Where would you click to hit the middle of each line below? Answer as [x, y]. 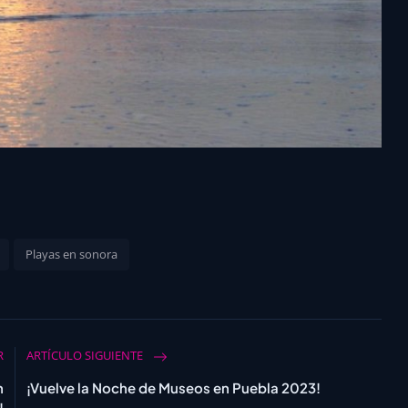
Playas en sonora [71, 255]
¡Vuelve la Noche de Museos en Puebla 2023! [174, 388]
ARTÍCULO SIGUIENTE [87, 356]
